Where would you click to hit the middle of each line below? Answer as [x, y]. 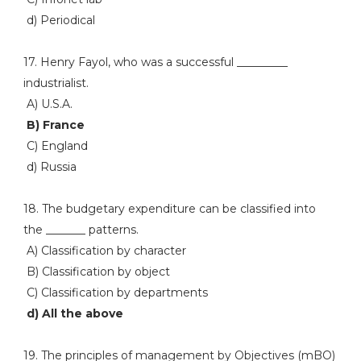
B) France [54, 125]
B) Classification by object [96, 272]
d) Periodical [59, 20]
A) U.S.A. [48, 104]
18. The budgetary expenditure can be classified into [169, 209]
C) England [55, 146]
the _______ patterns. [81, 230]
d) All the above [73, 313]
